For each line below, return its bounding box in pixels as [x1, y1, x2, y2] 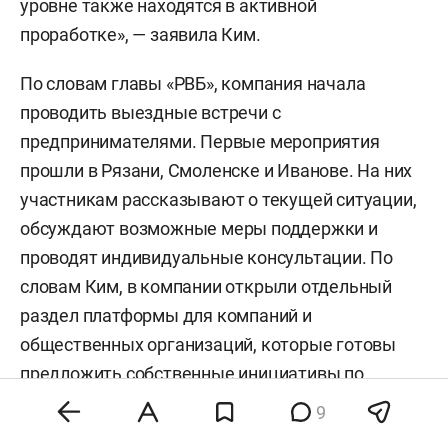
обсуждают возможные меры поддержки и [20, 217, 378, 239]
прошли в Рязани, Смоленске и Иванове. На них [20, 159, 413, 181]
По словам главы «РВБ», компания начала [20, 72, 366, 94]
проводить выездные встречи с [20, 101, 281, 123]
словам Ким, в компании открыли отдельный [20, 275, 392, 297]
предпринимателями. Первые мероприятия [20, 130, 380, 152]
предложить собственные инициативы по [20, 362, 364, 384]
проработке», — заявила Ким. [20, 23, 261, 45]
